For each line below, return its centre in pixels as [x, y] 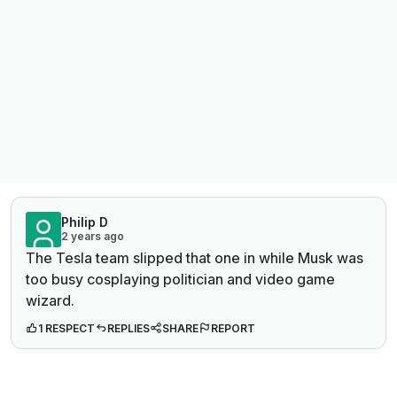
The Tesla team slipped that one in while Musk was [195, 258]
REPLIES [128, 329]
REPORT [233, 329]
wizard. [50, 301]
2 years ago [93, 237]
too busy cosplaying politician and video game [180, 280]
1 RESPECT [66, 329]
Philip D [85, 222]
